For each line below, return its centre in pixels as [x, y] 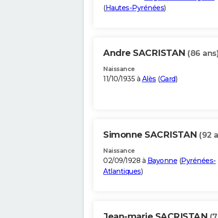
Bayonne [162, 161]
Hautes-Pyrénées [135, 8]
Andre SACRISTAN [145, 53]
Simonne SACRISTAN [151, 135]
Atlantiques [122, 172]
